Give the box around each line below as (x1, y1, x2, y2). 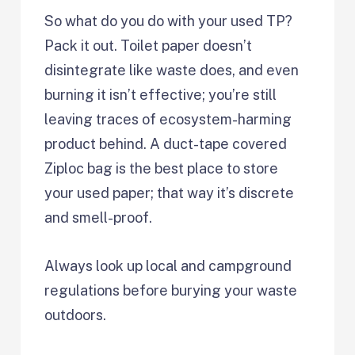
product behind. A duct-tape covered (44, 135, 288, 152)
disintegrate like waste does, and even (44, 61, 300, 78)
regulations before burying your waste (44, 281, 298, 299)
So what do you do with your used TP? (44, 12, 293, 29)
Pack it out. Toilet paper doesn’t (44, 36, 253, 54)
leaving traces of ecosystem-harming (44, 110, 292, 128)
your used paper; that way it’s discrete (44, 184, 295, 201)
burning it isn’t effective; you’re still (44, 86, 277, 103)
